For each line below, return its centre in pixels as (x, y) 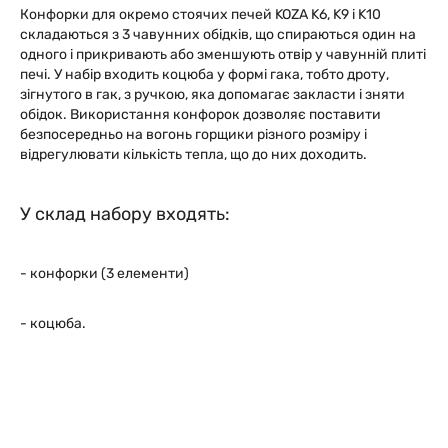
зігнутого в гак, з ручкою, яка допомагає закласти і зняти (212, 94)
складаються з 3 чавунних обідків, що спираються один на (218, 34)
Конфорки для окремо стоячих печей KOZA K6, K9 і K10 (200, 14)
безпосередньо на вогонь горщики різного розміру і (193, 134)
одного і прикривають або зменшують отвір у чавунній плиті (223, 54)
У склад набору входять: (125, 214)
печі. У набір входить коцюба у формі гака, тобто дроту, (204, 74)
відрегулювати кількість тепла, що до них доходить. (193, 154)
